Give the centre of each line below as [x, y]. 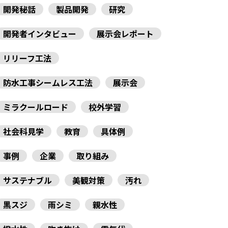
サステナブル [27, 180]
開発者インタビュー [40, 34]
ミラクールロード [36, 107]
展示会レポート [125, 34]
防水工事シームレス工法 [48, 83]
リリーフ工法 [27, 58]
